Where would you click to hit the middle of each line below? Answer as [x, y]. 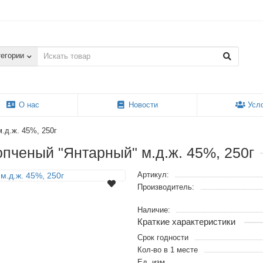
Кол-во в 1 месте [168, 250]
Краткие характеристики [186, 222]
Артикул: [153, 175]
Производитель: [166, 187]
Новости [144, 105]
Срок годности [163, 238]
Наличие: [154, 210]
